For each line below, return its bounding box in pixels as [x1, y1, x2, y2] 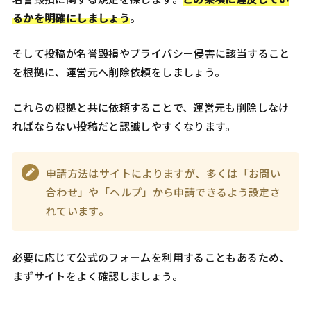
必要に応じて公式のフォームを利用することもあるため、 [12, 250, 290, 265]
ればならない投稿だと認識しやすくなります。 [12, 119, 236, 134]
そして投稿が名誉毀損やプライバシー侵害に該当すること [12, 46, 290, 61]
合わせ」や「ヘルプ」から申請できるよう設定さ [45, 184, 281, 199]
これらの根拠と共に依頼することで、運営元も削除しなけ [12, 100, 289, 115]
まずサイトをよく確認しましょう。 [12, 269, 183, 284]
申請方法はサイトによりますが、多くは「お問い [45, 165, 281, 180]
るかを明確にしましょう [12, 10, 131, 26]
